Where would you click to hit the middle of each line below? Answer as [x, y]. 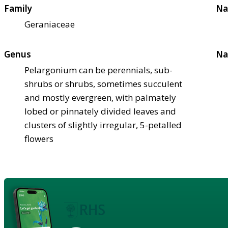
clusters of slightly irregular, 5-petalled [103, 125]
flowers [39, 138]
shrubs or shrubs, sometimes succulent [103, 83]
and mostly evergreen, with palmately [100, 97]
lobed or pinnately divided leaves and [100, 111]
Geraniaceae [50, 24]
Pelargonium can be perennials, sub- [98, 70]
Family [18, 8]
